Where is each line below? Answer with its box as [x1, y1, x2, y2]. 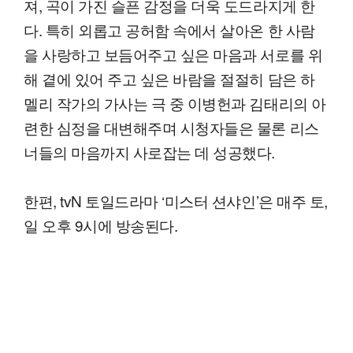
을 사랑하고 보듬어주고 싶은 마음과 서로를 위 [24, 43, 323, 65]
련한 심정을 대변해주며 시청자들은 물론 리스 [24, 116, 319, 138]
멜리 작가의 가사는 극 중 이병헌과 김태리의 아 [24, 91, 326, 113]
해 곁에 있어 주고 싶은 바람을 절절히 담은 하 [24, 67, 315, 89]
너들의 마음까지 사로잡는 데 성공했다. [24, 140, 276, 162]
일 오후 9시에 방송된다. [24, 214, 178, 236]
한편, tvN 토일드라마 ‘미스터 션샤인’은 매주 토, [24, 189, 328, 211]
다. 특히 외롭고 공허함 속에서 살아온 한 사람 [24, 18, 315, 40]
